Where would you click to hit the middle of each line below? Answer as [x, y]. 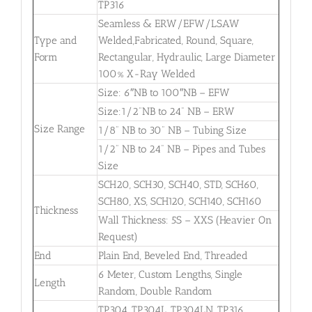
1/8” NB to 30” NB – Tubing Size [172, 130]
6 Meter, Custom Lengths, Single [170, 274]
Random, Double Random [155, 291]
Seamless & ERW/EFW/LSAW [169, 23]
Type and [55, 40]
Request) [118, 236]
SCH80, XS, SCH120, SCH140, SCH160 [180, 201]
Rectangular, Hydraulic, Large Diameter [187, 57]
